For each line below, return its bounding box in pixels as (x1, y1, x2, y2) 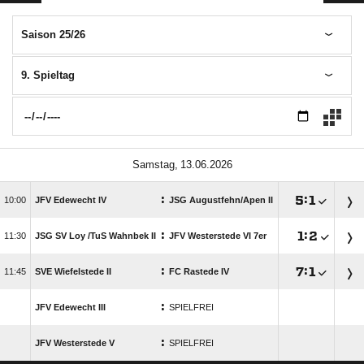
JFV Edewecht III (35, 302, 106, 312)
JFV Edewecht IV (35, 195, 106, 205)
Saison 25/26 (21, 28, 85, 41)
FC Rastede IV (169, 266, 229, 276)
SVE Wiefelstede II (35, 266, 111, 276)
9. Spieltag (21, 69, 75, 81)
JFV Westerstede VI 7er (169, 231, 266, 240)
